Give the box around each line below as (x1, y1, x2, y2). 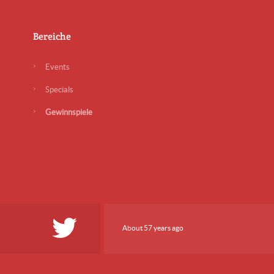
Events (45, 62, 70, 72)
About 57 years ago (122, 224, 183, 232)
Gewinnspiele (45, 108, 92, 117)
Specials (45, 85, 73, 94)
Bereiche (32, 29, 71, 43)
